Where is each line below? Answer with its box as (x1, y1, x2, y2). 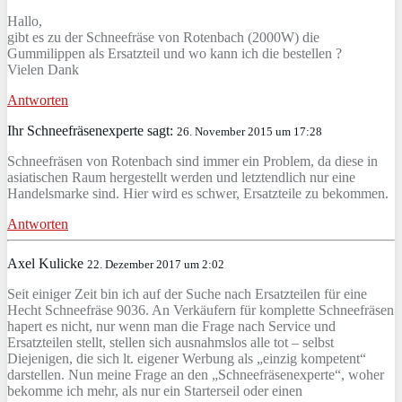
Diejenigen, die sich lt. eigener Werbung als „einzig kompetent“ (7, 350, 366, 366)
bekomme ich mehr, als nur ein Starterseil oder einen (7, 382, 302, 398)
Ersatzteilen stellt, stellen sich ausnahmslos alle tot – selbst (7, 334, 334, 350)
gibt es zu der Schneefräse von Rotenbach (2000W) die (7, 29, 319, 45)
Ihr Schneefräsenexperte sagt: (7, 122, 177, 138)
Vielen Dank (7, 61, 79, 77)
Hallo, (7, 13, 42, 29)
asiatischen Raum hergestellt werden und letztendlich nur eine (7, 169, 355, 185)
